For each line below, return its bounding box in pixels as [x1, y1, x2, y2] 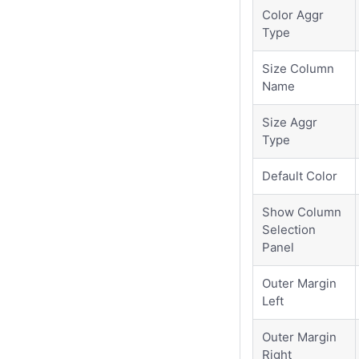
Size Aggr [262, 114, 318, 130]
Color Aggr [262, 6, 325, 22]
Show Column [262, 204, 342, 220]
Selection [262, 221, 317, 237]
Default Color [262, 167, 338, 184]
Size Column [262, 60, 335, 76]
